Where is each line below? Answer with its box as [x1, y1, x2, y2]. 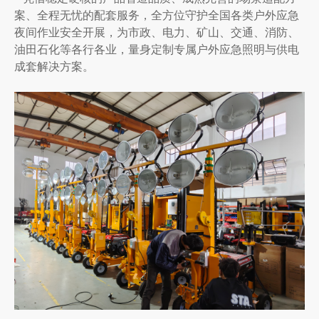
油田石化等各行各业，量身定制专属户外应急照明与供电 [14, 41, 299, 57]
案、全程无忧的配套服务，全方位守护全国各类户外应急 [14, 6, 299, 23]
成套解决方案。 [14, 58, 94, 74]
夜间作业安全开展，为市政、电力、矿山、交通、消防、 [14, 23, 299, 40]
